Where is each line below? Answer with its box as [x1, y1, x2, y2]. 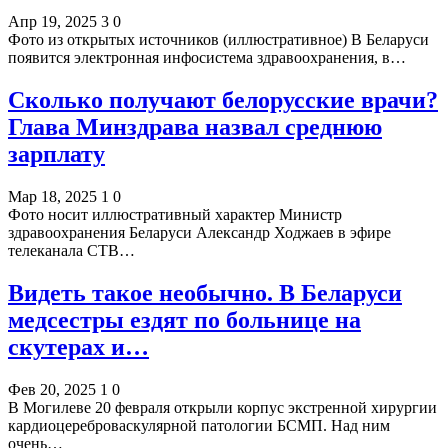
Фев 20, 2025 [8, 380, 96, 398]
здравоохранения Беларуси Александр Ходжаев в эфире [8, 224, 391, 242]
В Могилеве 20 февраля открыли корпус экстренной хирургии [8, 398, 437, 416]
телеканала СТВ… [8, 242, 135, 260]
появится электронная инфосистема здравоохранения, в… [8, 49, 406, 67]
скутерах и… [8, 334, 149, 361]
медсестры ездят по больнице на [8, 307, 361, 334]
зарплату [8, 141, 105, 168]
